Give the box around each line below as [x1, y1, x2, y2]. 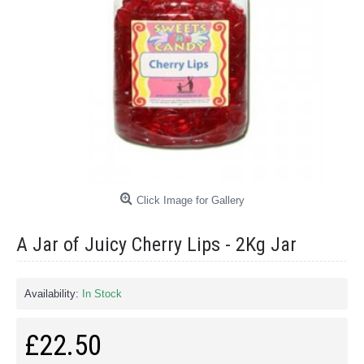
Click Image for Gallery [136, 194, 245, 206]
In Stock [82, 288, 122, 300]
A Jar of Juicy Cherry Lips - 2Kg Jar [16, 233, 297, 256]
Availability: [24, 288, 82, 300]
